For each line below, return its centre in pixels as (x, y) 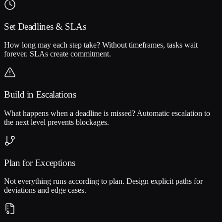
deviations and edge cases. (45, 190)
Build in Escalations (40, 95)
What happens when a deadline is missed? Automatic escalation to (107, 113)
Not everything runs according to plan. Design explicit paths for (103, 181)
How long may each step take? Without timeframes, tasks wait (101, 45)
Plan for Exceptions (40, 163)
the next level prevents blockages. (56, 122)
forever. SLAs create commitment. (57, 54)
